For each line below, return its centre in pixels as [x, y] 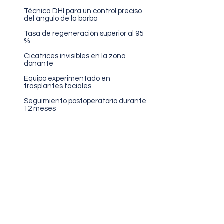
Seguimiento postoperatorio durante [85, 101]
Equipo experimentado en [67, 79]
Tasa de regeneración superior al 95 [84, 34]
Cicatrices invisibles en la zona [75, 56]
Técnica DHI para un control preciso [83, 11]
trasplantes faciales [58, 86]
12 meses [40, 109]
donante [39, 64]
